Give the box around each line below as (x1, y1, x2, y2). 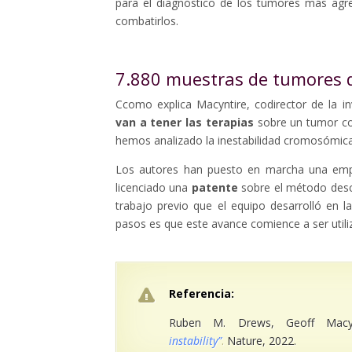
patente (191, 180, 238, 196)
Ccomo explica (115, 97, 192, 112)
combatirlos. (115, 13, 178, 29)
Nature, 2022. (227, 333, 296, 349)
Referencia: (169, 286, 234, 302)
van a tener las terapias (115, 115, 254, 130)
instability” (169, 333, 222, 349)
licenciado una (115, 180, 192, 196)
